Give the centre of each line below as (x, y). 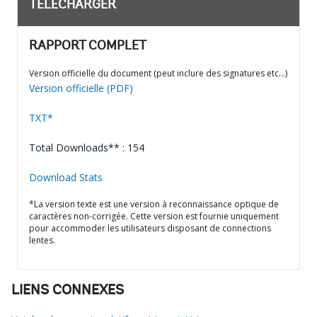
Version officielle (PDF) (81, 88)
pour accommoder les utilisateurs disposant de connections (150, 228)
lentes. (42, 240)
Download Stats (66, 177)
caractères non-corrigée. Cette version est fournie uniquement (154, 216)
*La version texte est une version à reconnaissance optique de (154, 204)
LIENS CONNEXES (68, 291)
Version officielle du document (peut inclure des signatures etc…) (158, 73)
